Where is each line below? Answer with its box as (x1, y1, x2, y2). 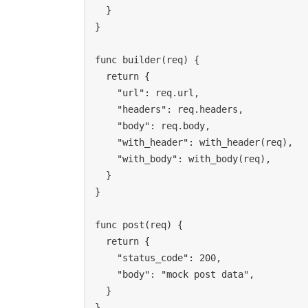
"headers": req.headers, (95, 104, 117, 115)
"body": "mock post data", (95, 269, 117, 280)
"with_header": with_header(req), (95, 137, 117, 148)
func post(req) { (95, 219, 183, 231)
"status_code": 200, (95, 252, 117, 264)
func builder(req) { (95, 54, 199, 66)
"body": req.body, (95, 120, 117, 132)
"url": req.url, (95, 87, 117, 99)
